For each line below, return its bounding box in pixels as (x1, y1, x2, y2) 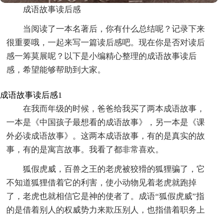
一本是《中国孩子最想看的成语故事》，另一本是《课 (6, 117, 205, 127)
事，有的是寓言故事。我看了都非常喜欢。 (6, 145, 164, 154)
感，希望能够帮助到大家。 (6, 65, 106, 74)
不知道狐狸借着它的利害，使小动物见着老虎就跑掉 (6, 178, 197, 187)
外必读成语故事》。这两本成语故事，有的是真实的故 (6, 131, 205, 141)
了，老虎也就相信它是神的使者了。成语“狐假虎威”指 (6, 191, 205, 201)
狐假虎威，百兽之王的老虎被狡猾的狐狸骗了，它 (23, 164, 205, 174)
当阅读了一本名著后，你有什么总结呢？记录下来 (23, 24, 205, 34)
